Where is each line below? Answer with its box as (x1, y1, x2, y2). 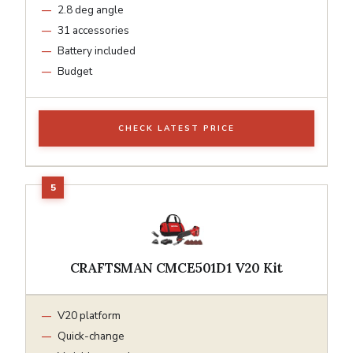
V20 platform (58, 307, 121, 323)
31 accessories (58, 22, 129, 38)
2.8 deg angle (58, 2, 124, 17)
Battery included (58, 43, 136, 58)
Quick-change (58, 328, 124, 344)
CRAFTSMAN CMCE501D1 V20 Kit (69, 258, 284, 277)
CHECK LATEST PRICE (118, 122, 235, 134)
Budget (58, 63, 92, 79)
